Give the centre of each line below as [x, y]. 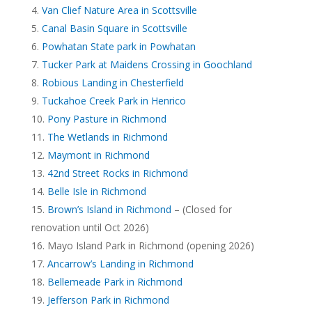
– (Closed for [201, 209]
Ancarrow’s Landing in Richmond [120, 263]
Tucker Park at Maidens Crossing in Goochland [147, 64]
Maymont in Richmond [98, 155]
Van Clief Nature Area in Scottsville [119, 10]
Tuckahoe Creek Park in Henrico [114, 100]
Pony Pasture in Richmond [107, 118]
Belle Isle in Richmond [96, 191]
